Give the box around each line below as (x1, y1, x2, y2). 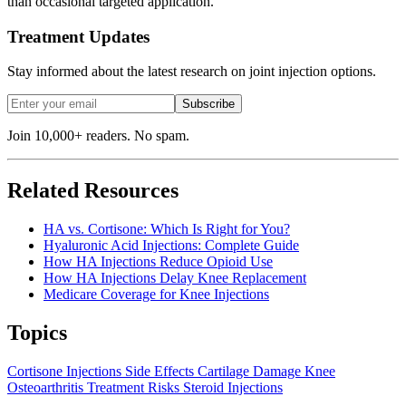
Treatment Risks (87, 379, 183, 395)
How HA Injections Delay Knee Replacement (43, 270, 306, 286)
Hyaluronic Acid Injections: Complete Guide (43, 237, 299, 254)
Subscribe (182, 97, 235, 111)
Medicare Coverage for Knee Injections (43, 286, 269, 303)
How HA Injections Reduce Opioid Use (43, 254, 273, 270)
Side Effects (125, 362, 198, 379)
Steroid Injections (183, 379, 283, 395)
